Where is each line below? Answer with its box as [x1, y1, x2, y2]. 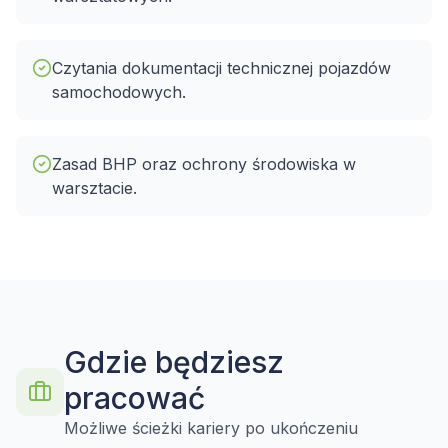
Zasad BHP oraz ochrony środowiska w [52, 154, 356, 174]
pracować [64, 380, 205, 416]
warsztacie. [52, 178, 137, 198]
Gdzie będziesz [64, 344, 284, 380]
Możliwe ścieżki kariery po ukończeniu [64, 418, 358, 438]
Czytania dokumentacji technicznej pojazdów [52, 58, 391, 78]
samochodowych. [52, 82, 186, 102]
